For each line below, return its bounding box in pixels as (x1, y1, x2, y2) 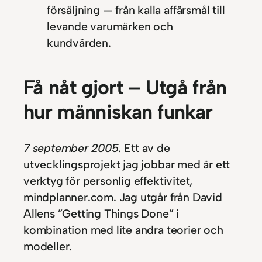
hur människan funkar (23, 100, 213, 125)
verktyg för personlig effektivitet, (23, 173, 193, 188)
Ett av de (121, 140, 170, 155)
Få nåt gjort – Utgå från (23, 75, 227, 100)
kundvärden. (47, 35, 111, 50)
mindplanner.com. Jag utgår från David (23, 189, 222, 204)
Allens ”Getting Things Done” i (23, 206, 180, 220)
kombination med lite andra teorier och (23, 222, 223, 237)
